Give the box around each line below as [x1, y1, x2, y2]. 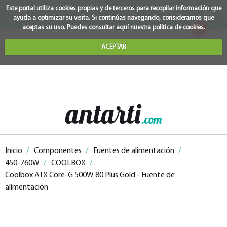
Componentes [34, 147, 82, 155]
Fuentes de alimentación [93, 147, 174, 155]
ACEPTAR [101, 44, 126, 50]
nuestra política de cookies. [128, 24, 205, 31]
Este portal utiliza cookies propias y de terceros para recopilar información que [6, 5, 221, 12]
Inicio [5, 147, 22, 155]
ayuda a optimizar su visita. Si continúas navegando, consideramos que [13, 14, 214, 21]
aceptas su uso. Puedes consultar [22, 24, 116, 31]
